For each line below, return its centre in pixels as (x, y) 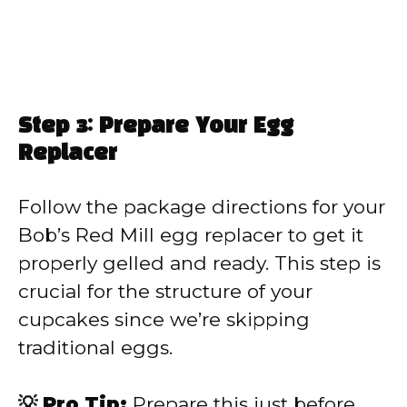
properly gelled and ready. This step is (199, 263)
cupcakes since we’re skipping (164, 319)
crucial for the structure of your (165, 291)
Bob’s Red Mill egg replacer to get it (191, 234)
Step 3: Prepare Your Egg (156, 127)
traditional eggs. (95, 347)
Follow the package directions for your (202, 206)
